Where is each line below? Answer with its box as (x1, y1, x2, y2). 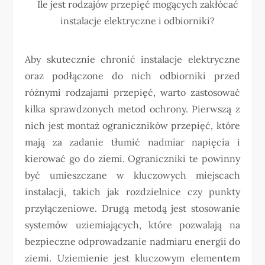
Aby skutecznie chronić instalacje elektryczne (25, 53, 240, 65)
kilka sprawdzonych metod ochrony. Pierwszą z (25, 103, 240, 115)
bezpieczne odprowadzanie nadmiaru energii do (25, 235, 240, 247)
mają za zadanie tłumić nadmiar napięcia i (25, 136, 240, 148)
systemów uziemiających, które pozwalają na (25, 219, 240, 231)
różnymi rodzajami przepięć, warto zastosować (25, 86, 240, 98)
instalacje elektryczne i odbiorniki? (60, 15, 215, 27)
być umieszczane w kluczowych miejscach (25, 169, 240, 181)
